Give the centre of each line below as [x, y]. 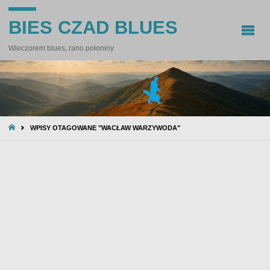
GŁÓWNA [32, 139]
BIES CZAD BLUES [93, 28]
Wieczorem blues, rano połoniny [61, 49]
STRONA [31, 127]
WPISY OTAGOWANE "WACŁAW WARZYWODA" [105, 128]
